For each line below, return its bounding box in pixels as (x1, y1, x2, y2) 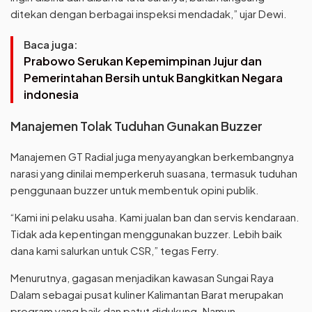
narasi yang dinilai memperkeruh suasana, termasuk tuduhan (10, 166, 297, 180)
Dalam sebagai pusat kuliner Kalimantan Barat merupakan (10, 288, 283, 301)
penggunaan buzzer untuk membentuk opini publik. (10, 183, 259, 196)
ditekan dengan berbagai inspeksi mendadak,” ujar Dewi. (10, 7, 287, 20)
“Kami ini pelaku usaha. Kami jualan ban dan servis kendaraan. (10, 210, 299, 224)
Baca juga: (24, 38, 77, 51)
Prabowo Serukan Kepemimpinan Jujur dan (24, 54, 262, 68)
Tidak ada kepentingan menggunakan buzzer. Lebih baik (10, 227, 282, 240)
